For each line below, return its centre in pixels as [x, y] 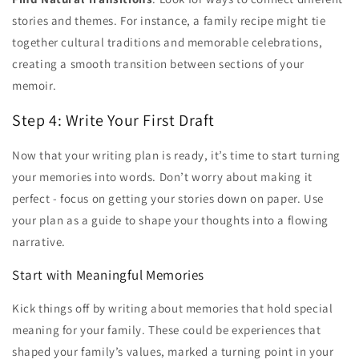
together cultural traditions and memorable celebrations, [167, 42]
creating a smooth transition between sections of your [158, 64]
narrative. [39, 241]
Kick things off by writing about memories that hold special [173, 308]
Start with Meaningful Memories [108, 274]
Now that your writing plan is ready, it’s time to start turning [176, 155]
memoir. [34, 86]
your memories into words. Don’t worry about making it [162, 176]
